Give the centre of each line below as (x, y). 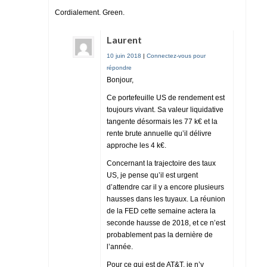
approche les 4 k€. (136, 145)
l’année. (120, 246)
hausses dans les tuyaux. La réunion (166, 199)
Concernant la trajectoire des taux (161, 163)
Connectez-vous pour (176, 55)
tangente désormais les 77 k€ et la (162, 121)
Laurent (124, 39)
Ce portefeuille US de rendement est (166, 97)
